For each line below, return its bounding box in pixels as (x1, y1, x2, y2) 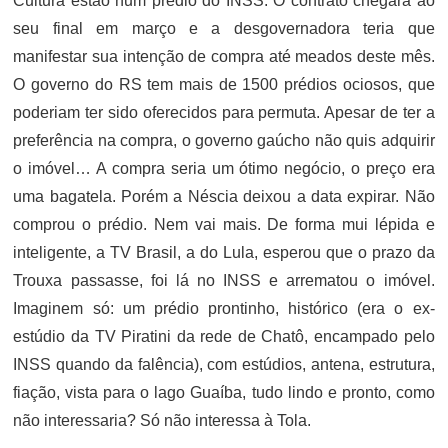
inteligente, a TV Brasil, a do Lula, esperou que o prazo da (13, 244, 435, 261)
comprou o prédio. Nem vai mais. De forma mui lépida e (13, 216, 435, 233)
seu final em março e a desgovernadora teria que (13, 20, 435, 37)
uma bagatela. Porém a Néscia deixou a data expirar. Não (13, 188, 435, 205)
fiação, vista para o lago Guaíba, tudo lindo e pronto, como (13, 384, 435, 401)
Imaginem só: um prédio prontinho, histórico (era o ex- (13, 300, 435, 317)
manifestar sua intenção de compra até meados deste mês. (13, 48, 435, 65)
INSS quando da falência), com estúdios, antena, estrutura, (13, 356, 435, 373)
